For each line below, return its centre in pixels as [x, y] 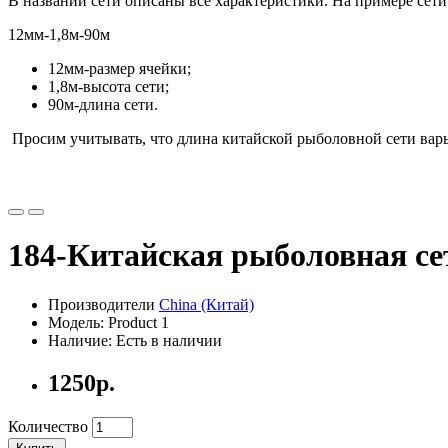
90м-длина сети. [103, 104]
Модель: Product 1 [108, 322]
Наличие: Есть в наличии [135, 340]
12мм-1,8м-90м [59, 34]
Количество [48, 426]
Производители [103, 304]
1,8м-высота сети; [108, 86]
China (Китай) [206, 304]
